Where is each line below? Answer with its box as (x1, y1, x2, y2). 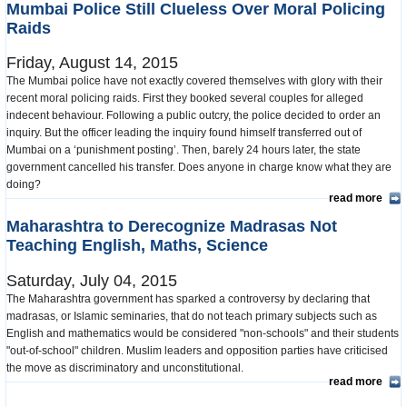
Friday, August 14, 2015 (6, 54, 178, 73)
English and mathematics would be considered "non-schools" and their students (6, 327, 399, 341)
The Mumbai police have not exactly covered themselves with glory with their (6, 74, 382, 88)
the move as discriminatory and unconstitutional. (6, 362, 249, 375)
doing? (6, 178, 46, 192)
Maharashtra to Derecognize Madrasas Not (6, 217, 337, 236)
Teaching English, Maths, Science (6, 236, 268, 255)
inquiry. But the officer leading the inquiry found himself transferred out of (6, 126, 362, 140)
